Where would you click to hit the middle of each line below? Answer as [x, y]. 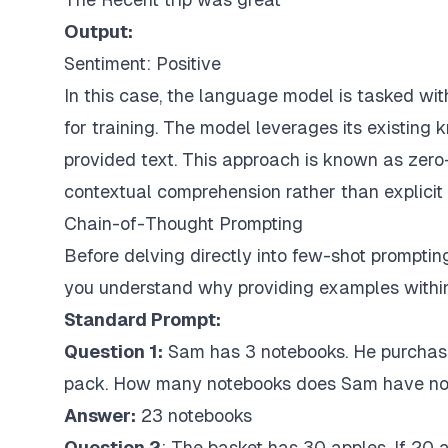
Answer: [100, 415]
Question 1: [113, 351]
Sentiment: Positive [142, 63]
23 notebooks [196, 415]
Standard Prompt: [142, 319]
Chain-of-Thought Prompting [183, 223]
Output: [98, 31]
